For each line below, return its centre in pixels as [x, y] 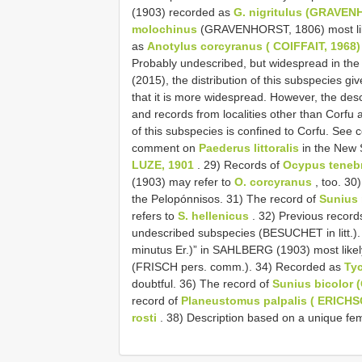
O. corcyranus [273, 181]
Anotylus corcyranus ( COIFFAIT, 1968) [254, 46]
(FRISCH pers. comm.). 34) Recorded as [238, 266]
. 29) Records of [238, 164]
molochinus [164, 29]
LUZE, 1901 [163, 164]
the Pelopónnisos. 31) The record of [225, 198]
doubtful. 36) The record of [202, 283]
